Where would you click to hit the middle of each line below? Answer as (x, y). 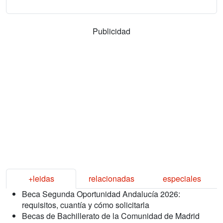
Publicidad (111, 31)
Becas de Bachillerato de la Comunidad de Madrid (111, 216)
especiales (182, 178)
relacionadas (111, 178)
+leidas (41, 178)
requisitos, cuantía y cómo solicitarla (86, 205)
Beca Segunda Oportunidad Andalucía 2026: (101, 194)
